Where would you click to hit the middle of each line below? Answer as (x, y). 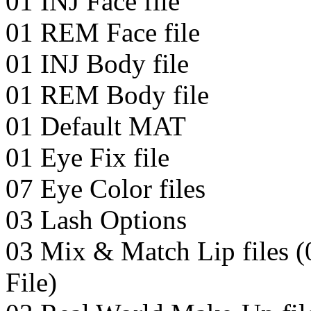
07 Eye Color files (106, 189)
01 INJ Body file (97, 64)
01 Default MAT (96, 126)
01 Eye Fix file (87, 158)
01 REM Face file (103, 33)
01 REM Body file (107, 95)
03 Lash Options (96, 220)
